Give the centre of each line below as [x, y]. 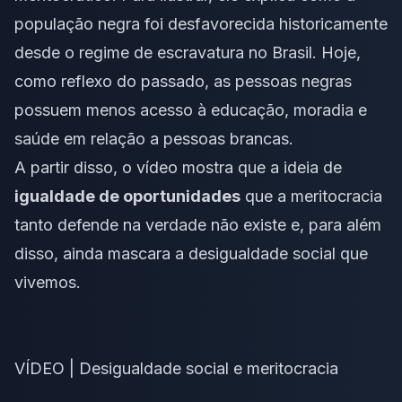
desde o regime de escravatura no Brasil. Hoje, [188, 52]
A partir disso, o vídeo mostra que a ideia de [178, 167]
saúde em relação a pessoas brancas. [154, 138]
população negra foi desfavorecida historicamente [201, 23]
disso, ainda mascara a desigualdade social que [191, 253]
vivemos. [48, 282]
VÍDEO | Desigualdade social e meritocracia [176, 368]
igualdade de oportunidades [127, 196]
